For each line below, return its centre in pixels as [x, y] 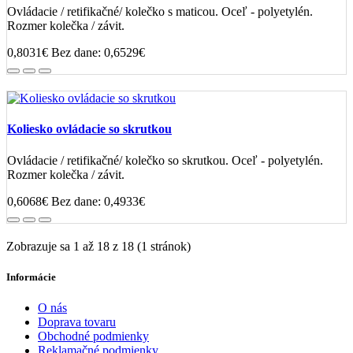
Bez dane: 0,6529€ [98, 53]
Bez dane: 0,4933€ [98, 201]
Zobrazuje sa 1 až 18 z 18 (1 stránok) [98, 246]
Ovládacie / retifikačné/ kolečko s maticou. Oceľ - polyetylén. [160, 12]
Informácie [31, 277]
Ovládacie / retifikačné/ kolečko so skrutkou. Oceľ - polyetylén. [165, 160]
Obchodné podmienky [93, 336]
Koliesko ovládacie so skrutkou [89, 129]
